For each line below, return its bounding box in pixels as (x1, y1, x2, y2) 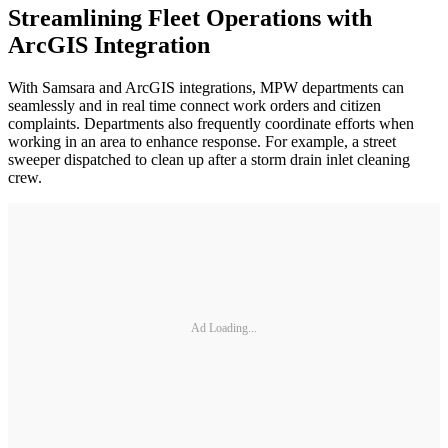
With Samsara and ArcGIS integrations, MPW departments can (8, 79, 404, 97)
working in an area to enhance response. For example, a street (8, 133, 396, 151)
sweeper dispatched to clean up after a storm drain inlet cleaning (8, 151, 410, 169)
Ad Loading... (191, 320, 257, 335)
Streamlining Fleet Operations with (8, 5, 372, 32)
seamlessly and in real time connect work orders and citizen (8, 97, 381, 115)
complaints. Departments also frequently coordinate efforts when (8, 115, 414, 133)
